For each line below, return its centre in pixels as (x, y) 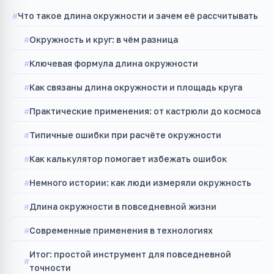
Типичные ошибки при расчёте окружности (126, 135)
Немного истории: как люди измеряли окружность (141, 182)
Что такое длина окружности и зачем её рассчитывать (138, 15)
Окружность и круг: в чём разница (104, 39)
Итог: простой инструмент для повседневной (131, 254)
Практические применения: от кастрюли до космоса (145, 111)
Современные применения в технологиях (121, 230)
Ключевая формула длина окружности (114, 63)
